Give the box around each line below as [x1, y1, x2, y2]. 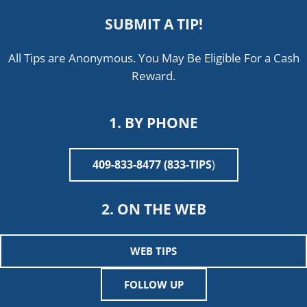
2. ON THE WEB [101, 198, 206, 219]
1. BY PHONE [109, 112, 198, 132]
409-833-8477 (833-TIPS [92, 157, 212, 173]
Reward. [132, 68, 175, 84]
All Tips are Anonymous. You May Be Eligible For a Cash [8, 50, 299, 66]
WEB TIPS [130, 244, 177, 258]
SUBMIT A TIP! [104, 14, 203, 34]
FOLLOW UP [123, 278, 184, 292]
